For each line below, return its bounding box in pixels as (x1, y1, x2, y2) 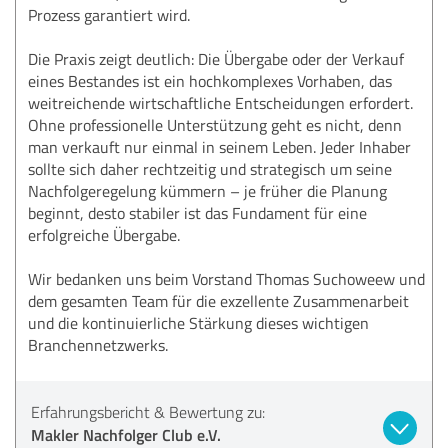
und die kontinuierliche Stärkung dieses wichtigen (28, 311, 369, 334)
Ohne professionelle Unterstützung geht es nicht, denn (28, 113, 402, 136)
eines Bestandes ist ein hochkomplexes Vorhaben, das (28, 69, 392, 92)
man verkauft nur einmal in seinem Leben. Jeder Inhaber (28, 135, 411, 158)
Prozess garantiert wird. (28, 3, 190, 26)
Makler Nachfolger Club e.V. (31, 422, 221, 446)
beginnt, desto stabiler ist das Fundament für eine (28, 201, 367, 224)
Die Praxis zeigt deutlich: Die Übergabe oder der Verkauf (28, 47, 404, 70)
